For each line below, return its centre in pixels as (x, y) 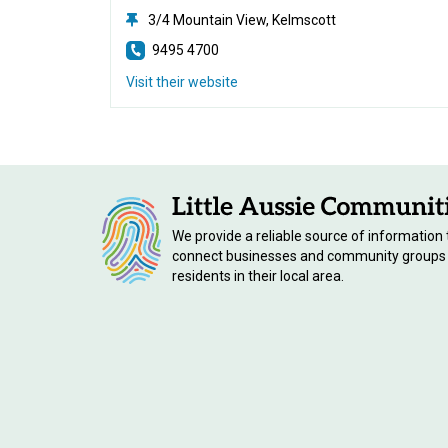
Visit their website (182, 82)
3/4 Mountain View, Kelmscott (242, 20)
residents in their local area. (258, 275)
